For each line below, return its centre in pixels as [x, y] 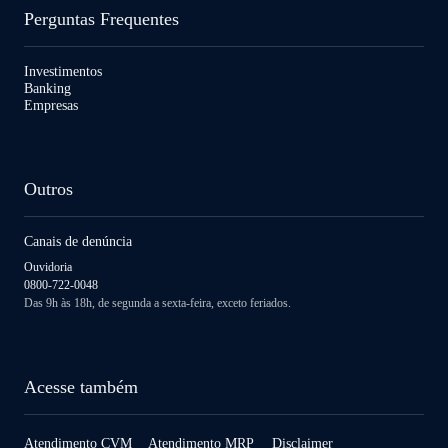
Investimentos [63, 72]
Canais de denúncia [78, 242]
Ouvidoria [48, 267]
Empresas [51, 106]
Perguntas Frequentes [101, 19]
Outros [48, 189]
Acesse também [81, 387]
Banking [47, 89]
